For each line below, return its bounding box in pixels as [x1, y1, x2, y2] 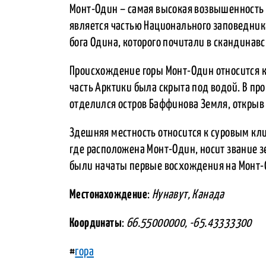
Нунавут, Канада [151, 188, 224, 201]
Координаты [69, 217, 122, 229]
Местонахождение [69, 188, 147, 201]
